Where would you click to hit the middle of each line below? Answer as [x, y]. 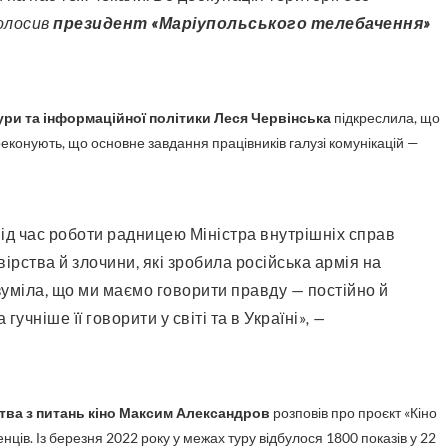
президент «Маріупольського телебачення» [242, 22]
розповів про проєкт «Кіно [353, 412]
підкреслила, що [385, 117]
